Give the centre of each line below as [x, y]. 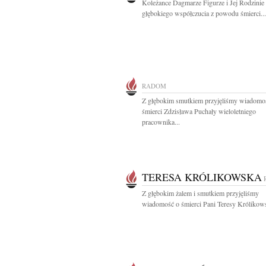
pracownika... [161, 122]
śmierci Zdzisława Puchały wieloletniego [199, 111]
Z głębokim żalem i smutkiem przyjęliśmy [200, 193]
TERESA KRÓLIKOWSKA [202, 177]
